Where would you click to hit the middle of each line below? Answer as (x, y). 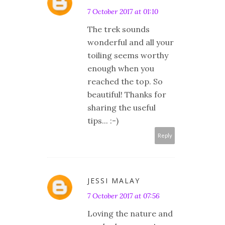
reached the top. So (125, 81)
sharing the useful (122, 107)
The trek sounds (119, 29)
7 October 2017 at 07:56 (124, 196)
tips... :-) (103, 120)
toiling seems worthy (128, 55)
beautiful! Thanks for (127, 94)
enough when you (121, 68)
